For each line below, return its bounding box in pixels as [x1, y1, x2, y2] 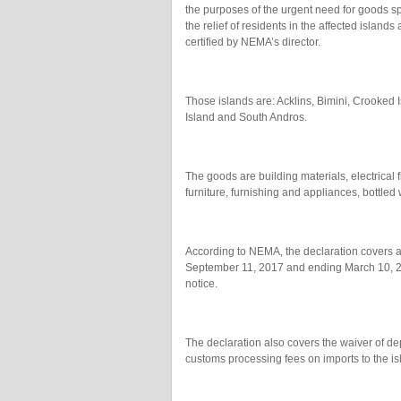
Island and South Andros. [185, 111, 307, 124]
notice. [185, 277, 218, 290]
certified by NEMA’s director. [185, 36, 320, 48]
